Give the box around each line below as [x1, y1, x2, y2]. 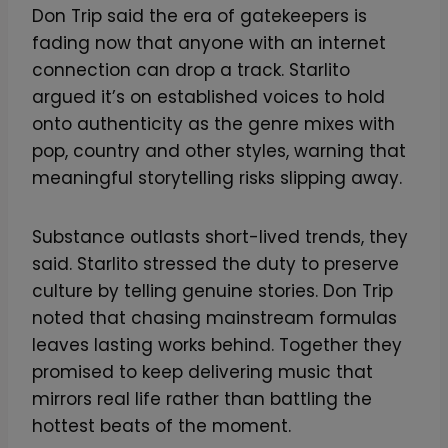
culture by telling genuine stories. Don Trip [32, 278, 393, 303]
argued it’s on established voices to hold [32, 84, 385, 109]
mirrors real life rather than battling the [32, 386, 372, 411]
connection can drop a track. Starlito [32, 57, 350, 82]
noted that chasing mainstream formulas [32, 305, 397, 330]
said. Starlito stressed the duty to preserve [32, 251, 399, 276]
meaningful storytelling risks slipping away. [32, 165, 402, 190]
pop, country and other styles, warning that [32, 138, 406, 163]
